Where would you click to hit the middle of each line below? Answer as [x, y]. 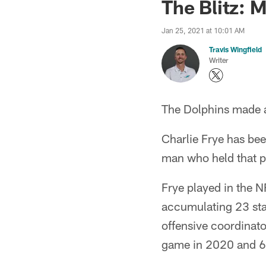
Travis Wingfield [235, 49]
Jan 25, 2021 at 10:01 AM [203, 30]
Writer [218, 60]
